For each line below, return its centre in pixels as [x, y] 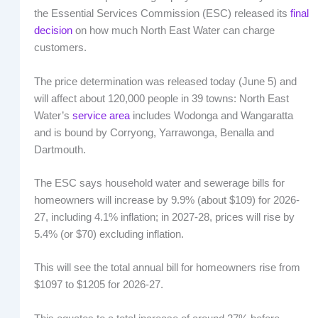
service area [101, 115]
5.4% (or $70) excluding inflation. [109, 235]
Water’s [53, 115]
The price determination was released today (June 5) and [165, 81]
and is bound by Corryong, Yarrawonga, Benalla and [154, 132]
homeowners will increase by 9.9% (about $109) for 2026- [166, 201]
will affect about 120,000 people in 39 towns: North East [161, 98]
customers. [60, 48]
